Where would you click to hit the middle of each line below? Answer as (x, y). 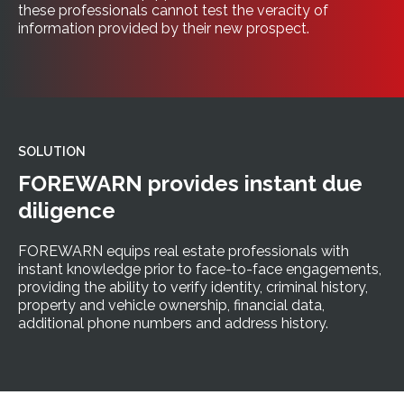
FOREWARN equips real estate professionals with (184, 251)
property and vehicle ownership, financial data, (171, 305)
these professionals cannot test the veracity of (173, 10)
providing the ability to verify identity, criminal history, (193, 287)
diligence (67, 210)
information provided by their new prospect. (164, 28)
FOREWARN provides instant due (190, 183)
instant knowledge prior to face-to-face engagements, (200, 269)
